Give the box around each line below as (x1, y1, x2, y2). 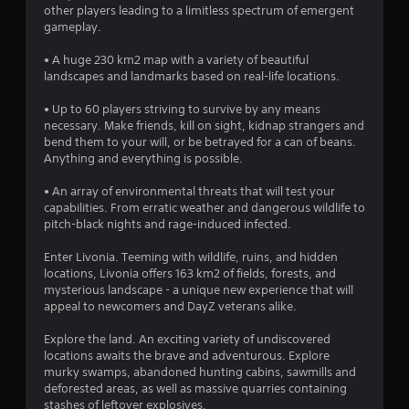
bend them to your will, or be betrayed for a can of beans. (44, 133, 356, 150)
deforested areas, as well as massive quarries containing (44, 380, 347, 396)
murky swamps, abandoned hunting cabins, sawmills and (44, 363, 356, 380)
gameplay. (44, 18, 101, 35)
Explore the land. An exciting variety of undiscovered (44, 330, 330, 347)
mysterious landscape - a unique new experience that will (44, 281, 353, 298)
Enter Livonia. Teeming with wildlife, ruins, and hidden (44, 248, 338, 265)
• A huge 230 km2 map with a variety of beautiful (44, 51, 309, 68)
